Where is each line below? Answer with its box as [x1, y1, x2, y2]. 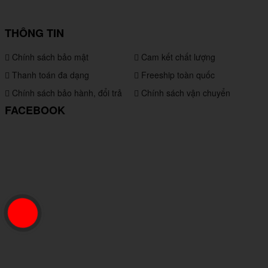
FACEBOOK [5, 102, 65, 118]
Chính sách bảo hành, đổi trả [10, 86, 122, 99]
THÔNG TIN [5, 25, 64, 41]
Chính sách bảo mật [10, 50, 89, 63]
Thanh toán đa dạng [10, 68, 89, 81]
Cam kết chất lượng [139, 50, 215, 63]
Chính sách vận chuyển [139, 86, 230, 99]
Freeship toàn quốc [139, 68, 215, 81]
